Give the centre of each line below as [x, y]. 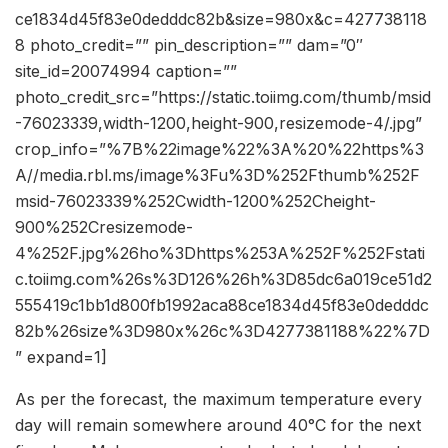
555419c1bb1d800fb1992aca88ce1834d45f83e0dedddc [222, 304]
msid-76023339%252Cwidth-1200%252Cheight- [195, 200]
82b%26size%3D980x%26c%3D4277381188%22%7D [222, 330]
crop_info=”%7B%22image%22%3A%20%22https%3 [219, 148]
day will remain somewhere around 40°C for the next [218, 424]
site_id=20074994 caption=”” [126, 70]
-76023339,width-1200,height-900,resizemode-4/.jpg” [218, 122]
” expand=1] [61, 356]
